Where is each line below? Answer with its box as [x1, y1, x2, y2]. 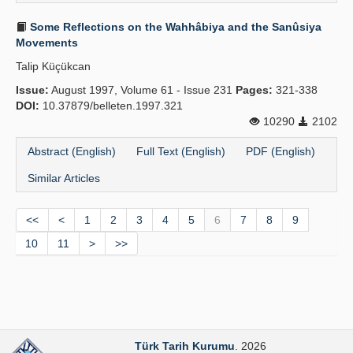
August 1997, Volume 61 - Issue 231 [49, 84, 236, 96]
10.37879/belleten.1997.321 [39, 99, 183, 112]
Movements [16, 36, 78, 49]
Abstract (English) [28, 145, 116, 158]
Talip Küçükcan [16, 60, 91, 72]
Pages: [236, 84, 273, 96]
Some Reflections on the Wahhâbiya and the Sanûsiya [27, 20, 321, 33]
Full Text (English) [136, 145, 225, 158]
